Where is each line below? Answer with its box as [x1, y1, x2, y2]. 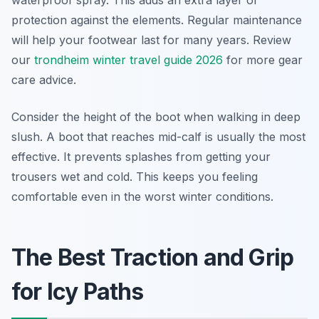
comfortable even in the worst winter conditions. [11, 189, 273, 204]
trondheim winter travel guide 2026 [34, 53, 223, 67]
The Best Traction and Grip [11, 244, 294, 271]
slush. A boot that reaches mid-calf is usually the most [11, 130, 305, 144]
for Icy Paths [11, 278, 144, 305]
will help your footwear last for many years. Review [11, 33, 291, 47]
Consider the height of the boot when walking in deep [11, 110, 300, 124]
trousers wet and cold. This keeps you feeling [11, 169, 258, 184]
